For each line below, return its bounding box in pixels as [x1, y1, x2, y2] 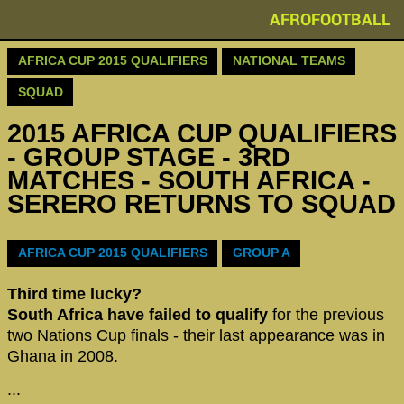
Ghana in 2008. [7, 346, 118, 365]
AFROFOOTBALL [270, 8, 390, 30]
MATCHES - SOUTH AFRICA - [7, 166, 371, 196]
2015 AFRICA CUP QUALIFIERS [7, 119, 397, 149]
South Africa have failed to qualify [7, 305, 268, 324]
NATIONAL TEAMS [232, 53, 345, 69]
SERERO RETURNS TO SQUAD [7, 189, 396, 219]
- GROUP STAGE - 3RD [7, 142, 290, 172]
